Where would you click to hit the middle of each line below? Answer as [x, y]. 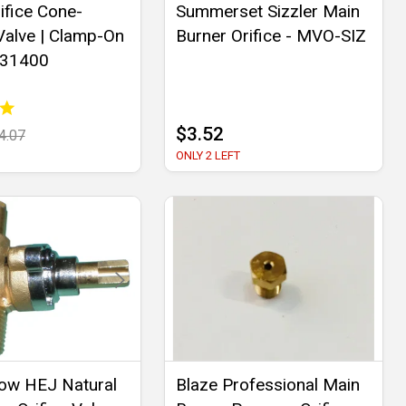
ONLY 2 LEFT [208, 156]
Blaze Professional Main [267, 384]
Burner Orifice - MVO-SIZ [271, 36]
